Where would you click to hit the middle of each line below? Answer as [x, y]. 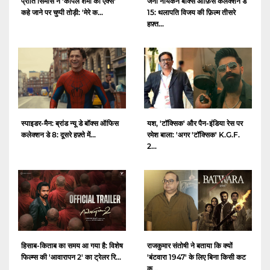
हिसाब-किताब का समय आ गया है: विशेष [72, 245]
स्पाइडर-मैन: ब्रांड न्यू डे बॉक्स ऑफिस [70, 124]
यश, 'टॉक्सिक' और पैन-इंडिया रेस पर [195, 124]
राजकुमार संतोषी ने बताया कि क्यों [190, 245]
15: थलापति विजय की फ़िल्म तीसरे [191, 13]
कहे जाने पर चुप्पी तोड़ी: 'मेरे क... [62, 13]
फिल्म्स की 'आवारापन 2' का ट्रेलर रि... [71, 257]
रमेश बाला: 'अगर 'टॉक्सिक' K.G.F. [193, 135]
